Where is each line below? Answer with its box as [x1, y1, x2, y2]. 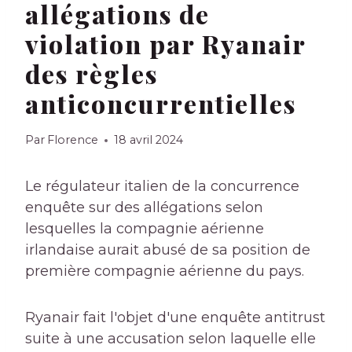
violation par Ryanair [25, 27, 306, 61]
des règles [25, 57, 158, 91]
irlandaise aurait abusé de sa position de [25, 241, 310, 259]
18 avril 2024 [114, 133, 184, 148]
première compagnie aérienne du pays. [25, 262, 304, 280]
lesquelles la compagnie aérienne [25, 220, 264, 238]
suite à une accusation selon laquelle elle [25, 330, 316, 348]
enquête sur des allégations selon [25, 199, 263, 217]
